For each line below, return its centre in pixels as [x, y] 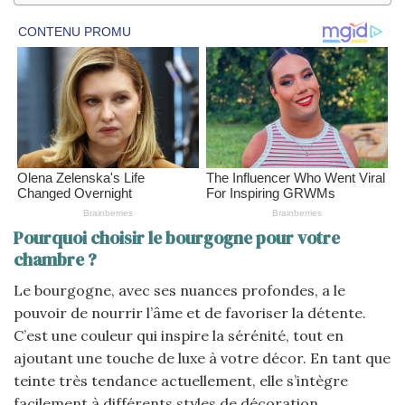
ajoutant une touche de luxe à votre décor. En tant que [202, 358]
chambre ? [55, 260]
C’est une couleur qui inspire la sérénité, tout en [179, 335]
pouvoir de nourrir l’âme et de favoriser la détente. [190, 312]
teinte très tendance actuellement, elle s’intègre [181, 380]
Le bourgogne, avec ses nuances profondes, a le [179, 290]
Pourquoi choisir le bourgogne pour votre [177, 238]
